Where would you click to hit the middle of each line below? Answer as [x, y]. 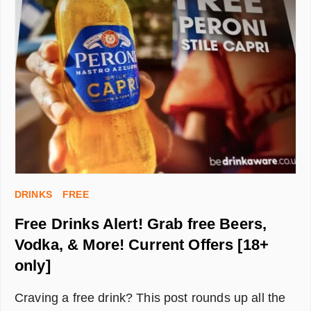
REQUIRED [100, 64]
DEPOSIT [95, 49]
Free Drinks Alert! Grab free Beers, [141, 224]
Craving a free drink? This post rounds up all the [150, 298]
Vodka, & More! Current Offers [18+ [142, 245]
